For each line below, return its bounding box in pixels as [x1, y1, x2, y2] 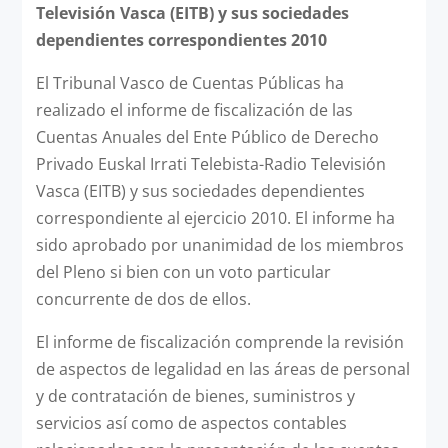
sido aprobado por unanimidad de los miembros [35, 233, 404, 256]
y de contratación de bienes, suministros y [35, 384, 355, 407]
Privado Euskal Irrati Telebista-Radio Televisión [35, 152, 386, 175]
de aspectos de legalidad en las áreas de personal [35, 357, 410, 380]
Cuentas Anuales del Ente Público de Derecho [35, 125, 379, 148]
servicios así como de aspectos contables [35, 411, 347, 434]
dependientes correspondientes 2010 [35, 28, 327, 51]
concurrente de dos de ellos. [35, 287, 251, 310]
